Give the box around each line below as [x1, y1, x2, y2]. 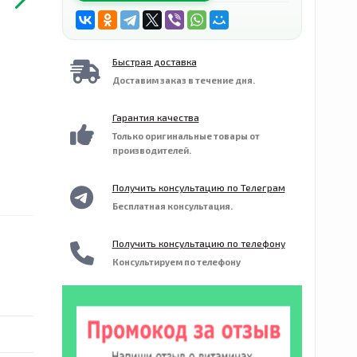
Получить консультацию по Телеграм [112, 182, 285, 193]
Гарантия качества [112, 112, 199, 123]
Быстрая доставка [112, 56, 197, 67]
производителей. [112, 145, 191, 155]
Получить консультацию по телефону [112, 237, 285, 249]
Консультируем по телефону [112, 257, 241, 267]
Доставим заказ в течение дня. [112, 75, 255, 85]
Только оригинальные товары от [112, 131, 260, 141]
